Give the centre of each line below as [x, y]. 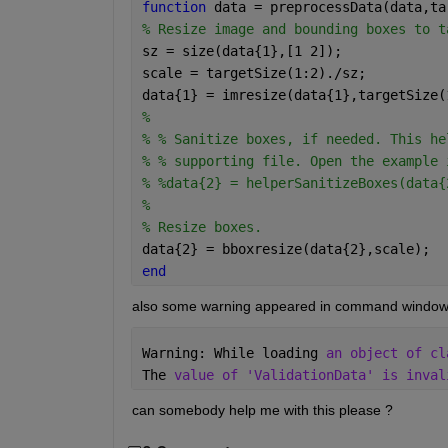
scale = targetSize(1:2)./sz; [253, 73]
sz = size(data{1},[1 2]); [241, 51]
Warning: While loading [233, 353]
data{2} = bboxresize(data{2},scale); [285, 249]
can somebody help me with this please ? [264, 410]
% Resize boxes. [201, 227]
